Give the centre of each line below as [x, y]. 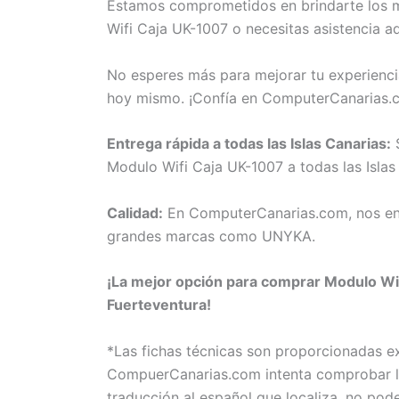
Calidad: [135, 212]
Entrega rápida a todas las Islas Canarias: [249, 144]
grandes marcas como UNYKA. [211, 236]
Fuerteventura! [159, 305]
